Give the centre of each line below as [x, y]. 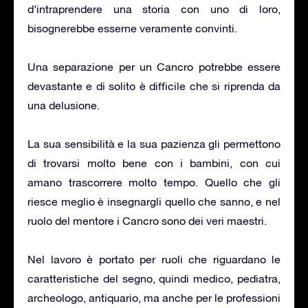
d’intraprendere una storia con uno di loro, [154, 9]
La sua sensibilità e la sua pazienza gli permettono [154, 143]
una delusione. [64, 105]
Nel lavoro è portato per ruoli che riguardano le [154, 259]
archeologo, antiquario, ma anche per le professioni [154, 297]
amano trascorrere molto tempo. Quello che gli [154, 182]
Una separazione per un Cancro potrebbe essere [154, 66]
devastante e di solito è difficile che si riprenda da [154, 86]
